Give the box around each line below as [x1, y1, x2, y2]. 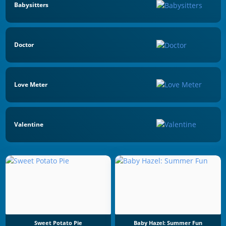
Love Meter [14, 80, 47, 89]
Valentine [14, 120, 43, 129]
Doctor [14, 40, 34, 49]
